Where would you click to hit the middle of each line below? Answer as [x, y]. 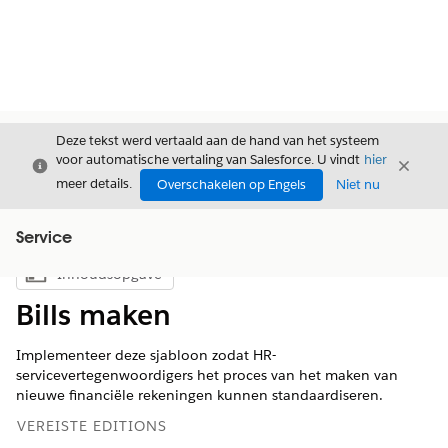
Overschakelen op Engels [231, 184]
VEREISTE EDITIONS [92, 426]
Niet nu [358, 184]
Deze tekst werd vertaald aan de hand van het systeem [217, 140]
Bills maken [93, 315]
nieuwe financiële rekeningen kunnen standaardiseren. [199, 395]
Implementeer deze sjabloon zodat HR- [146, 355]
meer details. [94, 184]
